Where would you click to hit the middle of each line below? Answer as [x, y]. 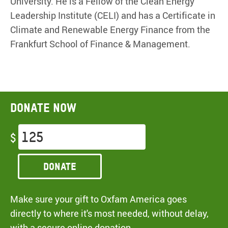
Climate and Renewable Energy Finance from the [110, 30]
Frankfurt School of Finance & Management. [100, 44]
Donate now [43, 108]
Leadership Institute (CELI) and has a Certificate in [113, 16]
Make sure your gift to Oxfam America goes [98, 199]
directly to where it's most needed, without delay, [109, 213]
